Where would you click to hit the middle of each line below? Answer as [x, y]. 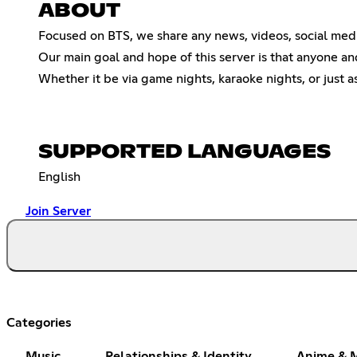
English [59, 177]
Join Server [58, 211]
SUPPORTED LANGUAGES [184, 152]
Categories [39, 322]
